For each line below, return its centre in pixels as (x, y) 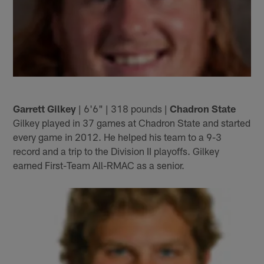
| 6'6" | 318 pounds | (123, 109)
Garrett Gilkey (45, 109)
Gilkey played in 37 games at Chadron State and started (132, 123)
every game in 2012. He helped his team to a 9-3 (118, 137)
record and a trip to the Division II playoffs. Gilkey (116, 151)
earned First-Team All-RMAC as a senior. (99, 165)
